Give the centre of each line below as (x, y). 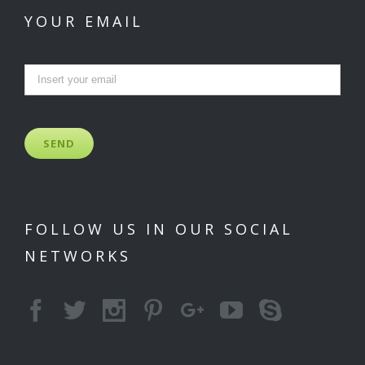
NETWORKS (78, 255)
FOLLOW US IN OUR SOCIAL (159, 229)
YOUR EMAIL (84, 21)
